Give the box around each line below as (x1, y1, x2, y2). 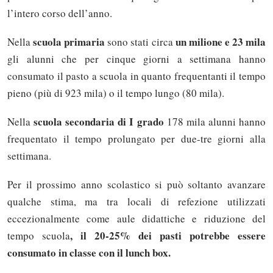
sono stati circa (105, 34, 175, 49)
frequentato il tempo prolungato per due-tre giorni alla (7, 132, 266, 146)
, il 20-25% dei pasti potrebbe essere (70, 228, 266, 244)
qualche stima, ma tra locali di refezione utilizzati (7, 194, 266, 209)
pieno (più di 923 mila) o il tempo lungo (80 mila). (7, 85, 224, 100)
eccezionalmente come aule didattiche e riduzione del (7, 211, 266, 226)
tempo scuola (7, 229, 70, 243)
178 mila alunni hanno (163, 115, 266, 129)
